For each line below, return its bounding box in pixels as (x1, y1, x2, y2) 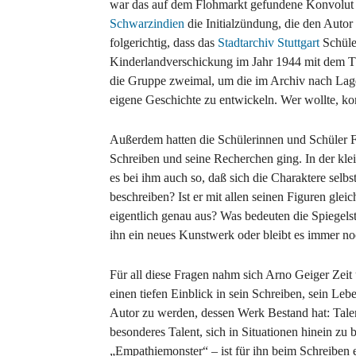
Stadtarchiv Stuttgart (218, 35, 319, 49)
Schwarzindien (110, 16, 184, 30)
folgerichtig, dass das (110, 35, 218, 49)
